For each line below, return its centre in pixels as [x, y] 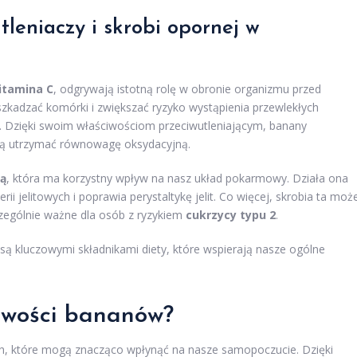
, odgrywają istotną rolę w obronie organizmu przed [187, 89]
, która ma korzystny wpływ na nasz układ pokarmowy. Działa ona [177, 178]
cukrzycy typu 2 [231, 215]
